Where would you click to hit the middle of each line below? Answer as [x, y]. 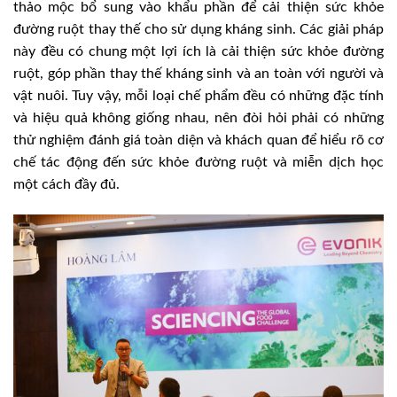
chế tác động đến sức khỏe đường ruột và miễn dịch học [198, 163]
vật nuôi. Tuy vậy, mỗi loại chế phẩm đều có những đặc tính [198, 96]
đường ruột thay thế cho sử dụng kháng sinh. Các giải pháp [198, 30]
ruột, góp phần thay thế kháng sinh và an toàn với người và [198, 74]
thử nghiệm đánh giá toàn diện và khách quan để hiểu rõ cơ [198, 140]
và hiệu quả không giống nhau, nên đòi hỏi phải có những [198, 118]
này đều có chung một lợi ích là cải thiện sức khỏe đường [198, 52]
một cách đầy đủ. [66, 185]
